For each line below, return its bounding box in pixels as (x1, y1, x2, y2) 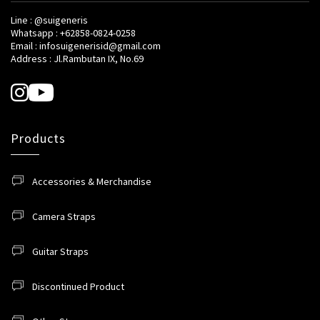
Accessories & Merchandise (32, 174, 151, 188)
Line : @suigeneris (11, 14, 88, 27)
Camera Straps (32, 209, 96, 223)
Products (11, 129, 66, 146)
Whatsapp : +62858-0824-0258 (11, 26, 136, 40)
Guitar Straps (32, 244, 89, 258)
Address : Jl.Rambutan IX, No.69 (11, 52, 144, 66)
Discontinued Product (32, 279, 124, 293)
